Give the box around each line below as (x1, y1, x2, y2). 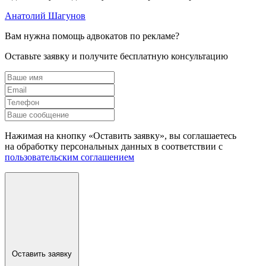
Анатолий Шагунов (5, 10, 85, 21)
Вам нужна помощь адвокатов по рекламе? (5, 30, 179, 41)
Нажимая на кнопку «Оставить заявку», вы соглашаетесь (5, 130, 236, 141)
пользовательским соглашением (5, 151, 134, 162)
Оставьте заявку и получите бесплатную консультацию (5, 50, 228, 61)
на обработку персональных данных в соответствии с (5, 141, 223, 151)
